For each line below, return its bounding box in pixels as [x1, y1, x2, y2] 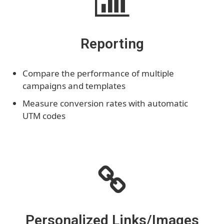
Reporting [80, 35, 144, 52]
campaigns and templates [22, 79, 125, 91]
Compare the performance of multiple [22, 67, 174, 79]
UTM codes [22, 109, 65, 121]
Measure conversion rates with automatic [22, 97, 188, 109]
